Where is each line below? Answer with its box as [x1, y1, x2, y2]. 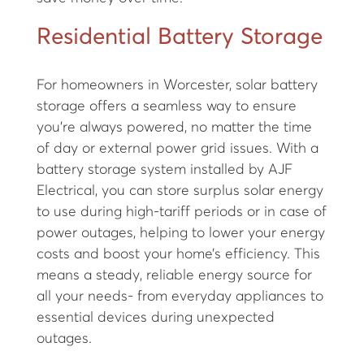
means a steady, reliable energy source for [36, 267, 312, 283]
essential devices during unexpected [36, 310, 275, 325]
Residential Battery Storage [36, 25, 323, 49]
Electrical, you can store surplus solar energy [36, 183, 323, 198]
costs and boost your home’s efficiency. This [36, 246, 320, 262]
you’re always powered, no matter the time [36, 119, 312, 135]
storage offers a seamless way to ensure [36, 98, 297, 114]
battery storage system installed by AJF [36, 162, 292, 177]
